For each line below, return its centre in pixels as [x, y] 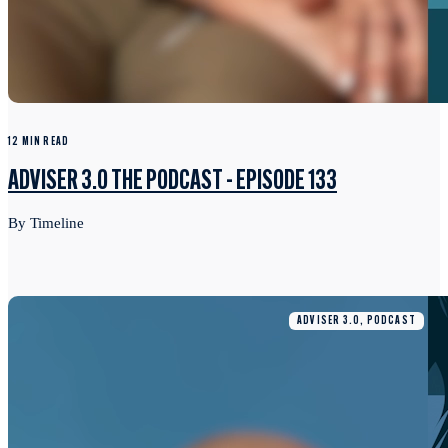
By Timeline [46, 222]
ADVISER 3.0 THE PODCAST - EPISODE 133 [172, 181]
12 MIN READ [39, 141]
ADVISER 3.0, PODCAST [356, 320]
